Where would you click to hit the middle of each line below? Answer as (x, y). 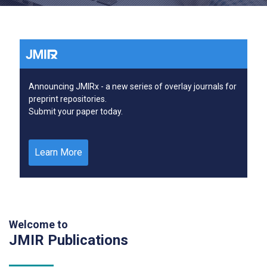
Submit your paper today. (76, 111)
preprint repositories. (68, 99)
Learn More (58, 152)
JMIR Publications (69, 240)
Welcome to (38, 224)
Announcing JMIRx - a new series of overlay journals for (133, 86)
